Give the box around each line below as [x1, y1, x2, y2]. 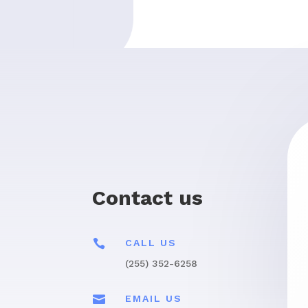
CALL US [124, 237, 177, 249]
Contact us [92, 185, 203, 210]
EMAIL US [124, 292, 182, 304]
